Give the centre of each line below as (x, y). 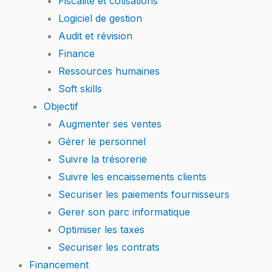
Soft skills (80, 89)
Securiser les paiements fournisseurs (144, 194)
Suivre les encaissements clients (132, 177)
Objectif (61, 106)
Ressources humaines (109, 71)
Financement (59, 265)
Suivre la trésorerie (103, 159)
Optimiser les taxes (101, 229)
